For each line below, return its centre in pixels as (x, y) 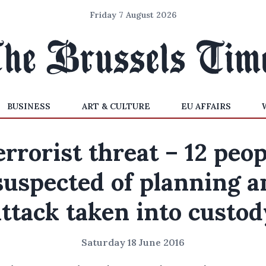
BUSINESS (29, 106)
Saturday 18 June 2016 (133, 242)
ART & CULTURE (116, 106)
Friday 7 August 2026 (133, 15)
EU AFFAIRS (206, 106)
